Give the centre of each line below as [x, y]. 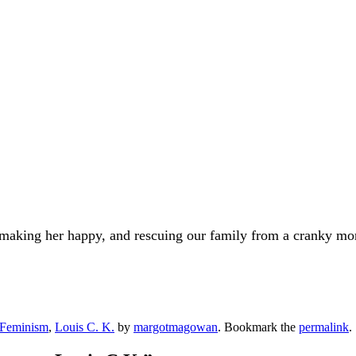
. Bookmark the [258, 327]
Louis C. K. [85, 327]
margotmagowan [176, 327]
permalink [324, 327]
